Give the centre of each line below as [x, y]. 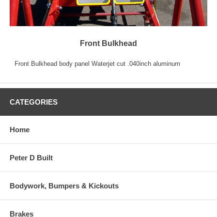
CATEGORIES [34, 102]
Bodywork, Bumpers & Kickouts [64, 186]
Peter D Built [31, 157]
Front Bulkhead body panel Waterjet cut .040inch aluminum [97, 63]
